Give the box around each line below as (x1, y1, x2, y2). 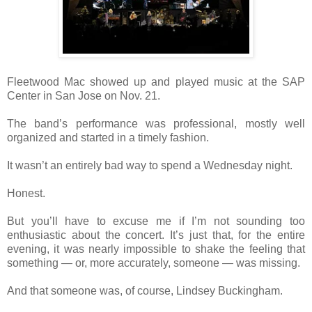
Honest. (7, 187, 45, 199)
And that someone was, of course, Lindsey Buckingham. (7, 284, 283, 297)
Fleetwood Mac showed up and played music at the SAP (7, 75, 305, 88)
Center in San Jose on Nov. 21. (7, 89, 160, 102)
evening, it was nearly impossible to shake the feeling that (7, 242, 305, 255)
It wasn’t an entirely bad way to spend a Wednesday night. (7, 159, 292, 171)
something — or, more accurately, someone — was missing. (7, 256, 300, 269)
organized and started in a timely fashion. (7, 131, 209, 143)
